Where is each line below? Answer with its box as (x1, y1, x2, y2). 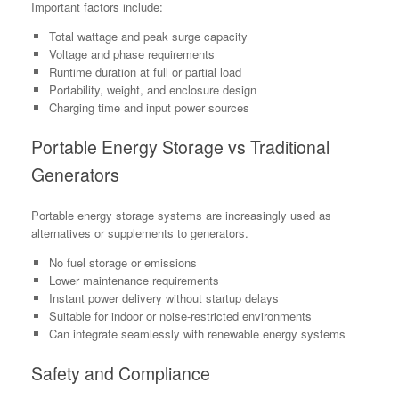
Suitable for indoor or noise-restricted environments (48, 306, 312, 324)
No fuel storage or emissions (48, 253, 197, 271)
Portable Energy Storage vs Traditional (31, 134, 330, 160)
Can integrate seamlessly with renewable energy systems (48, 324, 346, 342)
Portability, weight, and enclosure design (48, 80, 256, 98)
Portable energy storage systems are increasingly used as (31, 206, 331, 224)
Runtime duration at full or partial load (48, 62, 241, 80)
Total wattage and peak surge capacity (48, 27, 248, 45)
